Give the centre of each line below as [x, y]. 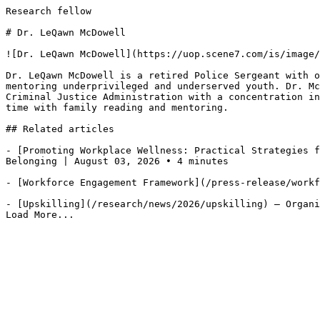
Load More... [40, 215]
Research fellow [49, 11]
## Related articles [60, 129]
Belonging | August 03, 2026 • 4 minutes [117, 161]
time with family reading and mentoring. [117, 107]
